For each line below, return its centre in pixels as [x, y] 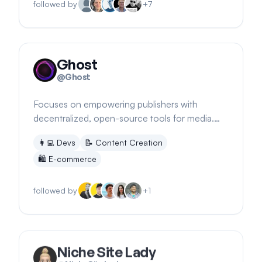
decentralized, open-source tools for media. [124, 118]
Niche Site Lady [106, 250]
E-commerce [73, 158]
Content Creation [129, 142]
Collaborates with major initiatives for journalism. [131, 132]
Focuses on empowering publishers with [116, 104]
